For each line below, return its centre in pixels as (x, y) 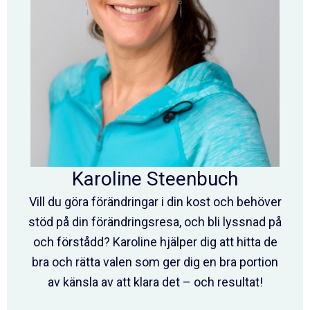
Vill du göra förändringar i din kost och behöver (155, 201)
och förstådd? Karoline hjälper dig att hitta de (155, 241)
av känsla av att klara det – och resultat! (155, 282)
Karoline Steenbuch (155, 179)
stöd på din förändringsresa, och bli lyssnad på (155, 221)
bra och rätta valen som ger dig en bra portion (155, 262)
